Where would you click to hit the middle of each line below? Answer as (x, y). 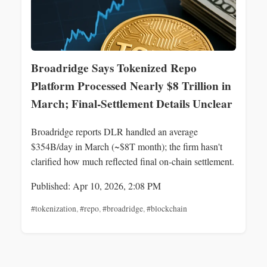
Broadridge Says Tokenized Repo (114, 68)
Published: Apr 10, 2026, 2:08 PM (96, 185)
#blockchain (167, 208)
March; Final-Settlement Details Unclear (132, 103)
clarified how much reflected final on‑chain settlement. (133, 161)
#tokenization (54, 208)
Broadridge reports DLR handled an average (114, 131)
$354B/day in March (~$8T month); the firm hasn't (127, 146)
